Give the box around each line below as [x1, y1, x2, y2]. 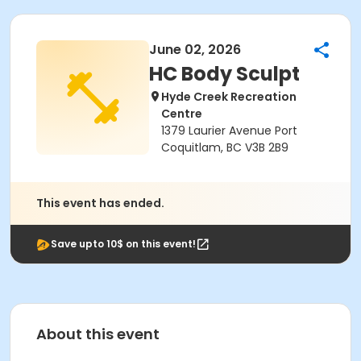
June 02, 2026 [149, 40, 241, 59]
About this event [36, 324, 160, 344]
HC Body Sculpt [149, 60, 300, 87]
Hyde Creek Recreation [161, 89, 297, 105]
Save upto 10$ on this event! [51, 237, 196, 251]
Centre [161, 106, 202, 122]
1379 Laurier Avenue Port [161, 122, 297, 139]
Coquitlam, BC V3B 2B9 [161, 139, 288, 156]
